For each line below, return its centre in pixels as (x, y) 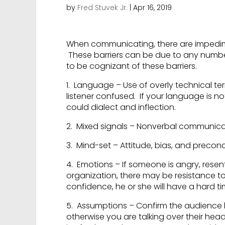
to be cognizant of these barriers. (132, 66)
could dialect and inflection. (121, 107)
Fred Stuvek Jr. (102, 8)
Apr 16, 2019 (152, 8)
